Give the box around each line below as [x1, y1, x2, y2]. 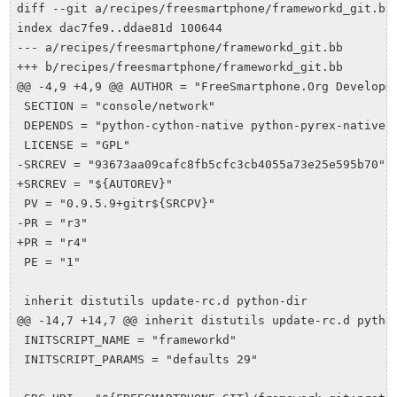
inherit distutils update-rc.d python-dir [16, 293, 307, 307]
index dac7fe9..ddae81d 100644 [16, 20, 222, 35]
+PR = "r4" [16, 235, 88, 249]
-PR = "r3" [16, 215, 88, 230]
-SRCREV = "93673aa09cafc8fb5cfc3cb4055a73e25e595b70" [16, 157, 385, 171]
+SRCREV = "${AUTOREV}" [16, 176, 173, 191]
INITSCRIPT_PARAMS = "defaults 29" [16, 352, 258, 366]
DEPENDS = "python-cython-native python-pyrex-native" [16, 118, 393, 132]
